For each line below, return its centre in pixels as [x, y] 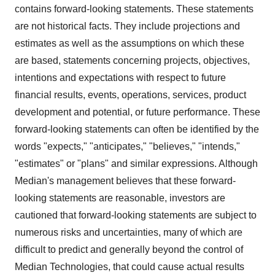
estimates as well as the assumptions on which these [130, 43]
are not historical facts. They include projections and [127, 26]
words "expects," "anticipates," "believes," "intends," [127, 146]
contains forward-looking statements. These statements [134, 9]
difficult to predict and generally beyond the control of [129, 249]
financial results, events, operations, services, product [130, 95]
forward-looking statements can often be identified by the [137, 129]
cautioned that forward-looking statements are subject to [136, 215]
